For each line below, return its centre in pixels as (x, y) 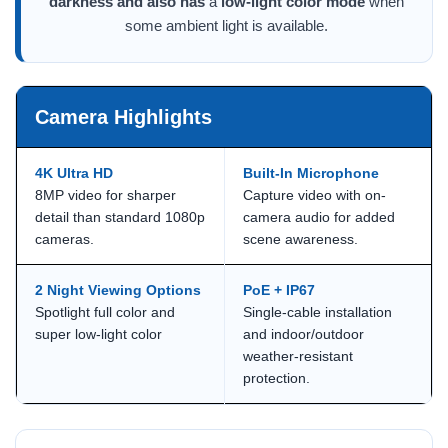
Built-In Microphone (311, 172)
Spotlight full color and (105, 311)
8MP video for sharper (105, 194)
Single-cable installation (317, 311)
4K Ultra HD (74, 172)
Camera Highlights (123, 116)
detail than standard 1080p (120, 216)
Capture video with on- (314, 194)
